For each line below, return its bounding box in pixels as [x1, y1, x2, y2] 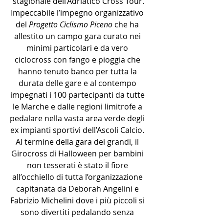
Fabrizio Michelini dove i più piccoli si [10, 195, 147, 206]
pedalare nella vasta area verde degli [10, 113, 147, 124]
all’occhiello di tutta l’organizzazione [12, 172, 145, 182]
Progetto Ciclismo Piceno [29, 19, 112, 30]
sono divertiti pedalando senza [21, 207, 136, 218]
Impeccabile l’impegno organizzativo [11, 7, 146, 18]
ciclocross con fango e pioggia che [14, 54, 142, 65]
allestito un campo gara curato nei [14, 31, 143, 42]
